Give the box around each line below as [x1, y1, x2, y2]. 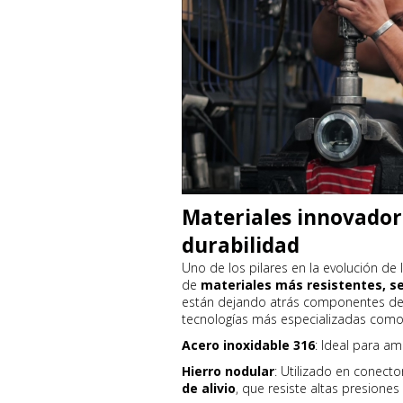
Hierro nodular [182, 363, 274, 380]
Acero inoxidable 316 [182, 336, 315, 354]
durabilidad [182, 231, 300, 259]
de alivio [182, 380, 236, 397]
